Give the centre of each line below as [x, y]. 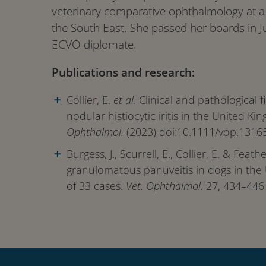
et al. [125, 99]
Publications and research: [123, 72]
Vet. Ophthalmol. [165, 186]
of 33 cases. [96, 186]
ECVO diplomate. [94, 44]
